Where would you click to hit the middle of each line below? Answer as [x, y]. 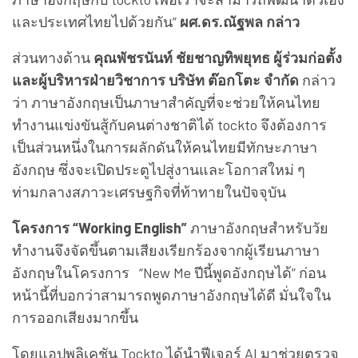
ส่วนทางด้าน [53, 58]
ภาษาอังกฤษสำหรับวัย [259, 228]
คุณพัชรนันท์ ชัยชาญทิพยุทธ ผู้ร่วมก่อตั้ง [218, 58]
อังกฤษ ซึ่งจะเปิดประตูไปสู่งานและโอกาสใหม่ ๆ [159, 170]
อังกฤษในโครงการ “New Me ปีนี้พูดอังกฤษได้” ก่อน [169, 273]
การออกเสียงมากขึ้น [75, 318]
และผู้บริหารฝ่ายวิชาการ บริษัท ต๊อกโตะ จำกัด [157, 80]
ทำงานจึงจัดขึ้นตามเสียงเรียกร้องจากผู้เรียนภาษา [166, 251]
